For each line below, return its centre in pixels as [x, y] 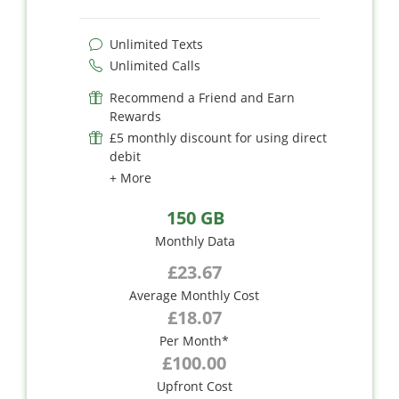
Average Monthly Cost [194, 295]
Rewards [135, 116]
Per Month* [194, 340]
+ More [130, 177]
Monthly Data [195, 240]
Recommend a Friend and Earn [202, 97]
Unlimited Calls [155, 65]
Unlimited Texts [156, 44]
